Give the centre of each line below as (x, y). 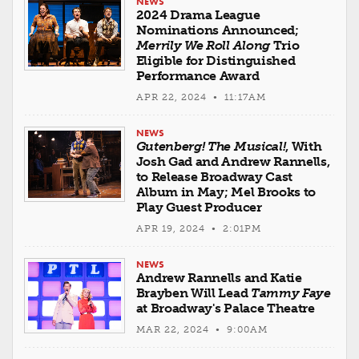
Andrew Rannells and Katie (219, 277)
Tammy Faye (290, 292)
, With (304, 146)
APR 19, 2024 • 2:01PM (198, 228)
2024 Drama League (198, 14)
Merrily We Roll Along (203, 45)
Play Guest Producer (199, 207)
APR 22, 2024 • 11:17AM (201, 97)
